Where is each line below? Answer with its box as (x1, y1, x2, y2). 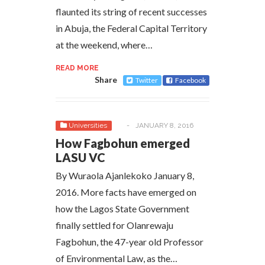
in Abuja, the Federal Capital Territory (56, 22, 207, 34)
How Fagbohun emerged (56, 136, 190, 150)
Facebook (175, 76, 206, 85)
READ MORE (56, 64, 99, 72)
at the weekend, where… (56, 39, 153, 50)
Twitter (135, 76, 158, 85)
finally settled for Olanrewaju (56, 219, 173, 231)
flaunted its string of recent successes (56, 6, 207, 17)
